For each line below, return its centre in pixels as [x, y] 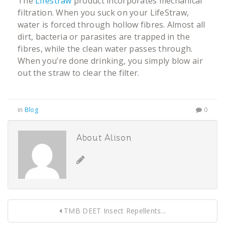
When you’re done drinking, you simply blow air [110, 61]
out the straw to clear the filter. [79, 73]
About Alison [104, 138]
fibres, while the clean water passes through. [105, 49]
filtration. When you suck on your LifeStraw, [103, 13]
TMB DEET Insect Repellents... [114, 211]
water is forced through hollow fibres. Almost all [111, 25]
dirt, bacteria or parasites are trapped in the [104, 37]
